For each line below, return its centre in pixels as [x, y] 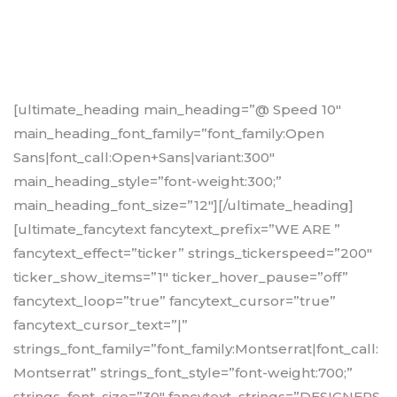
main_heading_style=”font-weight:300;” [148, 182]
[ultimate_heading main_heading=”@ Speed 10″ [177, 110]
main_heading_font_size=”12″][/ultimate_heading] [183, 206]
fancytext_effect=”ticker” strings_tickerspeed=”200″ [193, 253]
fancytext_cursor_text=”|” [101, 325]
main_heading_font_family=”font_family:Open [169, 134]
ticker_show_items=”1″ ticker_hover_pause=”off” [181, 277]
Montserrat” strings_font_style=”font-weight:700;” [183, 373]
